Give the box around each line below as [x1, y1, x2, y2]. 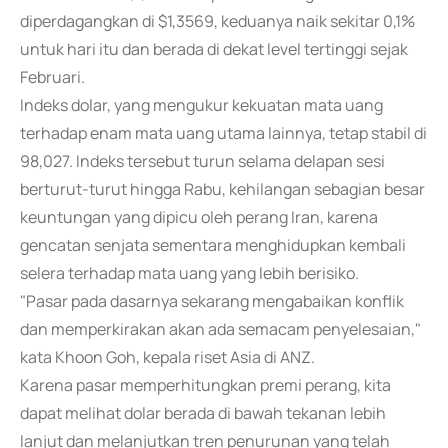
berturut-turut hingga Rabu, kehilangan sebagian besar [20, 178, 425, 200]
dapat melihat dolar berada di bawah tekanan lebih [20, 402, 386, 424]
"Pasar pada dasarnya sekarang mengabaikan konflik [20, 290, 404, 312]
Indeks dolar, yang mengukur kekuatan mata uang [20, 94, 383, 116]
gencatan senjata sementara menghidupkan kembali [20, 234, 406, 256]
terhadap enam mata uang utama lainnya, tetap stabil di [20, 122, 427, 144]
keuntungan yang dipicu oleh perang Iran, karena [20, 206, 378, 228]
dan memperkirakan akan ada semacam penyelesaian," [20, 318, 421, 340]
